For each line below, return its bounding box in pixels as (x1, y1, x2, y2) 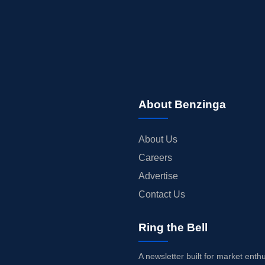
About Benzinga (138, 98, 226, 111)
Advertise (138, 171, 178, 182)
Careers (138, 153, 172, 163)
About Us (138, 134, 177, 145)
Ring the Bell (138, 221, 208, 234)
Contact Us (138, 189, 185, 200)
